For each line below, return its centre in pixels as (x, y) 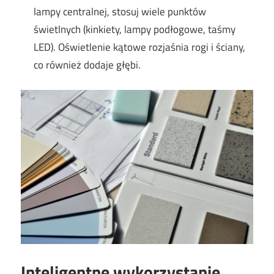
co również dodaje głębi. (87, 65)
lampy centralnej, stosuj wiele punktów (120, 12)
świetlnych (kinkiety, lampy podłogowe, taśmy (135, 30)
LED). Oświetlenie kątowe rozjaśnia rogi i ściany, (140, 47)
